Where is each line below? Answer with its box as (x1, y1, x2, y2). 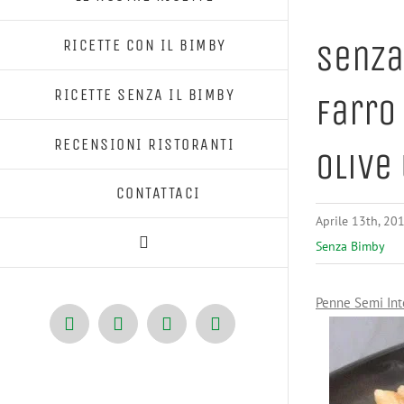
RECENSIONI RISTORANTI (53, 133, 235, 154)
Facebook (68, 321, 139, 342)
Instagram (214, 321, 289, 342)
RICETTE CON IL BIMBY (62, 34, 226, 55)
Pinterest (165, 321, 231, 342)
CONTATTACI (115, 183, 201, 203)
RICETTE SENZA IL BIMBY (54, 84, 234, 105)
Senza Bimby (316, 238, 385, 254)
